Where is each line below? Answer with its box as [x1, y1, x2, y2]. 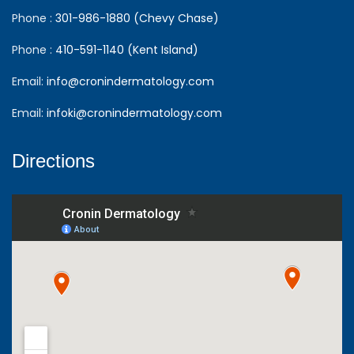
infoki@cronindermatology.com [47, 105, 222, 122]
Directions [12, 150, 95, 172]
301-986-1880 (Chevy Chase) [55, 10, 219, 27]
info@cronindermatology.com [47, 73, 214, 90]
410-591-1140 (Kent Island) [55, 42, 198, 58]
